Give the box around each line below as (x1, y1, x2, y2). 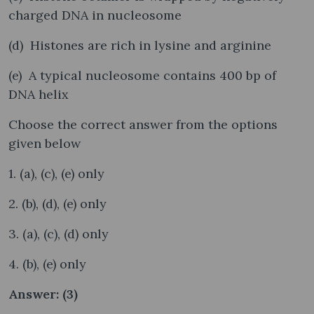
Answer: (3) (8, 285, 78, 302)
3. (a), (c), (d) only (8, 225, 109, 242)
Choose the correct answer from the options (8, 116, 278, 132)
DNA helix (8, 86, 69, 102)
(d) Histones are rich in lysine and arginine (8, 36, 271, 53)
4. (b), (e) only (8, 255, 86, 272)
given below (8, 135, 81, 151)
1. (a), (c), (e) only (8, 165, 104, 182)
